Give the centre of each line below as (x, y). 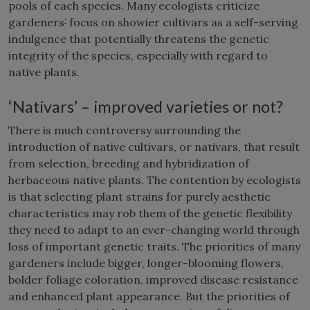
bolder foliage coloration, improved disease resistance (153, 279)
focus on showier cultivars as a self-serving (182, 22)
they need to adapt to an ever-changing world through (154, 229)
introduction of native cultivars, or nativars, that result (154, 146)
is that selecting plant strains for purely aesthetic (139, 196)
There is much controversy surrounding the (125, 130)
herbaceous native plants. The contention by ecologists (155, 180)
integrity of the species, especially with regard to (138, 55)
